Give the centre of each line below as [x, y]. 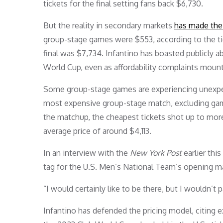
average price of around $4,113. [97, 131]
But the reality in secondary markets [109, 25]
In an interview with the [87, 153]
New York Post [156, 153]
